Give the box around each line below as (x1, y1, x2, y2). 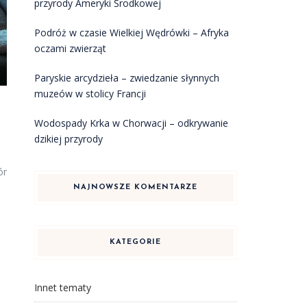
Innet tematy (34, 281, 91, 294)
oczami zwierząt (34, 42, 106, 55)
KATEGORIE (110, 238, 162, 246)
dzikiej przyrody (34, 132, 103, 145)
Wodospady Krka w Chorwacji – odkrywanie (34, 116, 228, 130)
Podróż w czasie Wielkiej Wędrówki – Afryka (34, 26, 229, 39)
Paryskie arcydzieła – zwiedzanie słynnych (34, 71, 219, 84)
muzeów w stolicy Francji (34, 87, 146, 100)
